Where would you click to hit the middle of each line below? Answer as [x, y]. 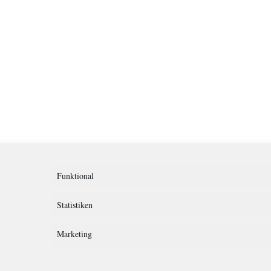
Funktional [75, 176]
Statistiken [74, 205]
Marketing [74, 234]
